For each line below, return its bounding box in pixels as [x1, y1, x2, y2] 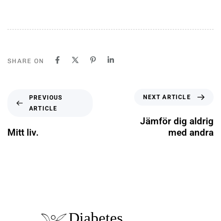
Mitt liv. [7, 126, 38, 138]
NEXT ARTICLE [143, 94, 191, 101]
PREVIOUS [29, 94, 63, 101]
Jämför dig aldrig [140, 115, 214, 127]
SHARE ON [7, 57, 44, 65]
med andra [168, 127, 214, 139]
